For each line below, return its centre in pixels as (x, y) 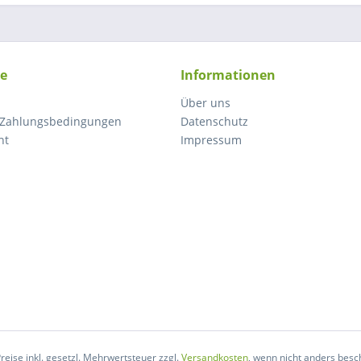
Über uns (205, 103)
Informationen (228, 75)
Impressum (211, 140)
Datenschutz (214, 121)
